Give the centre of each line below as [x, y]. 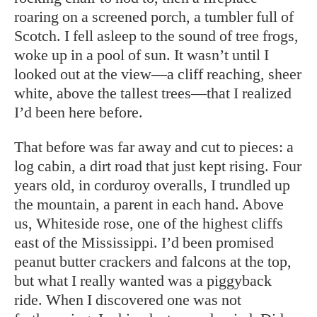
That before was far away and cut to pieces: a [154, 147]
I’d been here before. [79, 113]
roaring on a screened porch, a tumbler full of [154, 17]
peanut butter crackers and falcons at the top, [153, 262]
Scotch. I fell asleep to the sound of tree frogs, [156, 36]
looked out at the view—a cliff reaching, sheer [158, 74]
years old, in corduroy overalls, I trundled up [152, 185]
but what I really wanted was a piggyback [143, 281]
